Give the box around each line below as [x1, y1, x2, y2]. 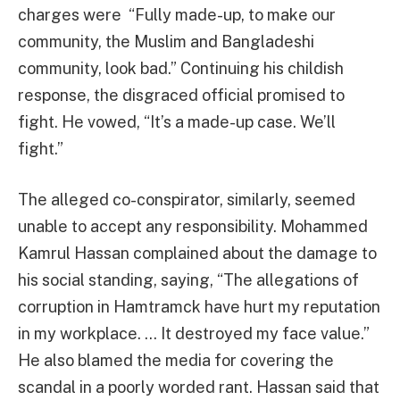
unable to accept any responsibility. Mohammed [18, 217, 368, 237]
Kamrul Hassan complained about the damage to [18, 244, 377, 263]
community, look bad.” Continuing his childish [18, 58, 344, 78]
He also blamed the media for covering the [18, 351, 334, 371]
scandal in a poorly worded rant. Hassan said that [18, 378, 379, 397]
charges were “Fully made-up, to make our [18, 4, 336, 24]
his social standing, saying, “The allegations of [18, 271, 359, 290]
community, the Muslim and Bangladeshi [18, 31, 314, 51]
